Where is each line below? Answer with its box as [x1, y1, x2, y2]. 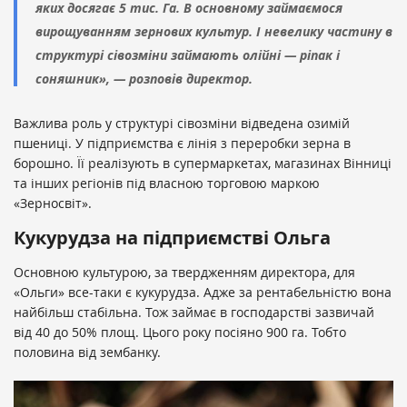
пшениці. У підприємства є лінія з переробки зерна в [14, 134, 351, 152]
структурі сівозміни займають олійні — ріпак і [35, 45, 340, 64]
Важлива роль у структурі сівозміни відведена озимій [14, 114, 350, 132]
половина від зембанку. [14, 342, 161, 361]
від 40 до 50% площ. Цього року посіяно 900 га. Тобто [14, 323, 346, 341]
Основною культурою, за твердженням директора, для [14, 263, 355, 281]
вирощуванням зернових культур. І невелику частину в [35, 22, 392, 40]
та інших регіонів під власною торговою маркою [14, 174, 320, 192]
